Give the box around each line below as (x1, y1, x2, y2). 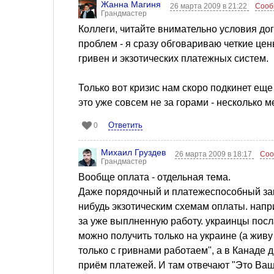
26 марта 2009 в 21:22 (170, 2, 250, 11)
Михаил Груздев (101, 147, 166, 158)
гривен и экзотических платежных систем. (78, 53, 268, 64)
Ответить (108, 120, 143, 130)
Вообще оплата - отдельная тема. (78, 172, 231, 183)
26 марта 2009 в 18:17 (175, 150, 254, 159)
